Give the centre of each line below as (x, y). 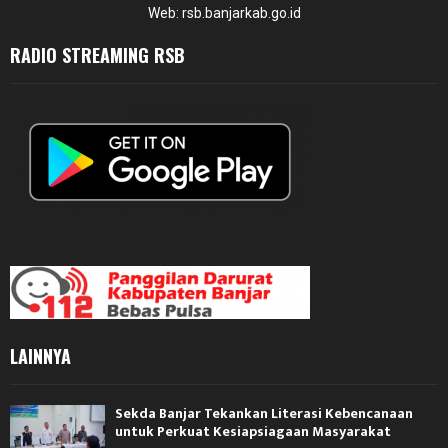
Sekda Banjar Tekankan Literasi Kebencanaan (264, 413)
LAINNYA (40, 355)
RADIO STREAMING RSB (97, 54)
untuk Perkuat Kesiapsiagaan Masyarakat (253, 431)
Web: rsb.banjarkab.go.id (224, 12)
